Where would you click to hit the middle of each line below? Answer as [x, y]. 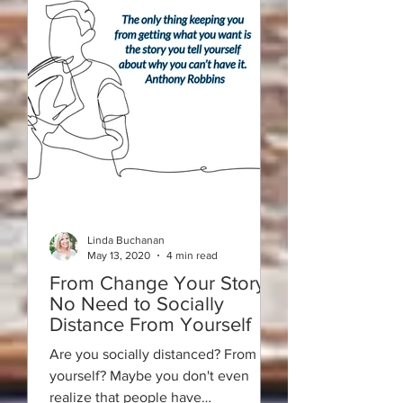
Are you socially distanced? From [153, 354]
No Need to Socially [137, 304]
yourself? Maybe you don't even [149, 376]
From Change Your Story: [160, 283]
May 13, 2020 [119, 255]
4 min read [192, 255]
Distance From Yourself [150, 324]
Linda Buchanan [126, 240]
